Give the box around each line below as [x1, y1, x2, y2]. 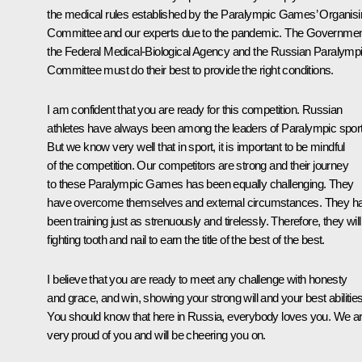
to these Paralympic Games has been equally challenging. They [47, 176, 354, 191]
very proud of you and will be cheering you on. [47, 327, 266, 342]
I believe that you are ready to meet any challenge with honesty [47, 271, 347, 286]
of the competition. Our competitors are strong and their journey [47, 158, 348, 172]
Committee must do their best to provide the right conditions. [47, 62, 334, 77]
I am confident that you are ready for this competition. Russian [47, 102, 343, 116]
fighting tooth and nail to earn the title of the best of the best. [47, 232, 325, 246]
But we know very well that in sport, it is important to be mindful [47, 139, 345, 154]
